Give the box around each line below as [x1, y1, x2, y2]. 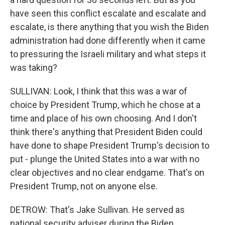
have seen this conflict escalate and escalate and [10, 8, 206, 19]
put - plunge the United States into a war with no [10, 154, 199, 164]
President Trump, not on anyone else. [10, 181, 158, 191]
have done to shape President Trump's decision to [10, 140, 209, 151]
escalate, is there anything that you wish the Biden [10, 22, 209, 32]
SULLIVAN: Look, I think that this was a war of [10, 86, 187, 96]
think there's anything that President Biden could [10, 127, 202, 137]
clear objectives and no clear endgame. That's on [10, 167, 204, 178]
